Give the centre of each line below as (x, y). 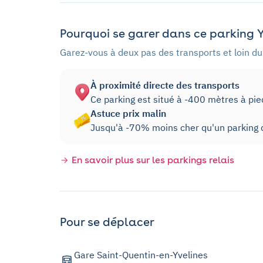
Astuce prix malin (128, 114)
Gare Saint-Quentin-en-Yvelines (141, 255)
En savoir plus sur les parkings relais (153, 160)
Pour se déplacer (107, 222)
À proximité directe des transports (165, 85)
